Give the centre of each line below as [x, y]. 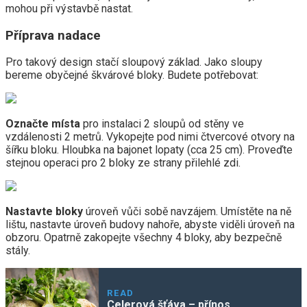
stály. [18, 251]
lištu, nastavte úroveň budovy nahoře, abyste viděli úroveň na [150, 225]
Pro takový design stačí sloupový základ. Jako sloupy [134, 62]
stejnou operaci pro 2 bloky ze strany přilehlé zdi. [123, 163]
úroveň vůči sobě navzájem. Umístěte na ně [187, 212]
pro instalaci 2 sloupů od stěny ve [162, 124]
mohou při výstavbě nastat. [69, 8]
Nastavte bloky [44, 212]
